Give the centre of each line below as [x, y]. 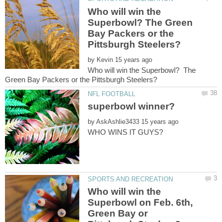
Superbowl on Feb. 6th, [140, 203]
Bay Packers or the [131, 33]
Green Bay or [118, 214]
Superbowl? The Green [140, 22]
